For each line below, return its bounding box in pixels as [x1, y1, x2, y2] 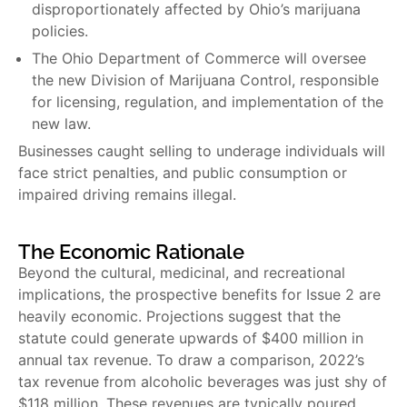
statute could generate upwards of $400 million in [18, 329, 363, 348]
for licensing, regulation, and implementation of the [32, 93, 383, 112]
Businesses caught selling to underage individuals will [18, 142, 385, 161]
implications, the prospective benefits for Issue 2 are [18, 285, 381, 304]
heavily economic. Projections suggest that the [18, 307, 341, 326]
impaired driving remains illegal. [18, 185, 236, 204]
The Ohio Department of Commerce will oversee [32, 49, 366, 68]
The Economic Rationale [18, 240, 244, 264]
